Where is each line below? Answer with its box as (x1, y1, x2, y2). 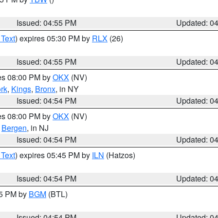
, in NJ (27, 122, 49, 133)
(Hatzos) (104, 149, 135, 161)
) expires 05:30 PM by (15, 33, 92, 44)
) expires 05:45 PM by (15, 149, 92, 161)
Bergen (1, 122, 27, 133)
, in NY (55, 83, 79, 94)
